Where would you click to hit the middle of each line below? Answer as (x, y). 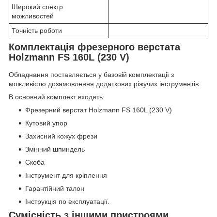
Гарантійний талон (55, 188)
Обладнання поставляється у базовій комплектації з (91, 74)
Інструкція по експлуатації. (67, 201)
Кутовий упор (46, 123)
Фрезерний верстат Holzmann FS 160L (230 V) (99, 110)
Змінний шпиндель (55, 149)
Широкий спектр (37, 7)
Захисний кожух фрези (61, 136)
